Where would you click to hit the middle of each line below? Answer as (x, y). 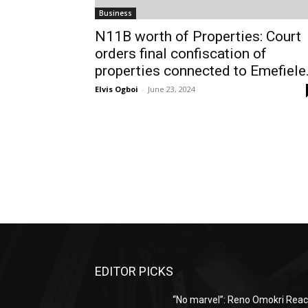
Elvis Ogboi (117, 89)
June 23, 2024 (172, 89)
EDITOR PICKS (134, 271)
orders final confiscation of (181, 53)
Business (115, 13)
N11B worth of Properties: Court (198, 36)
